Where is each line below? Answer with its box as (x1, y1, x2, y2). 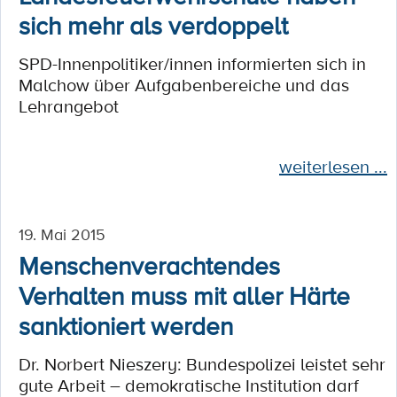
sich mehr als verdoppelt (19, 8, 288, 42)
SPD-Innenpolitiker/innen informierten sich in (19, 51, 366, 76)
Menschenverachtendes (19, 248, 280, 282)
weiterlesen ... (279, 154, 387, 179)
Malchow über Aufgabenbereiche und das (19, 73, 349, 97)
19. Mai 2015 (19, 223, 105, 245)
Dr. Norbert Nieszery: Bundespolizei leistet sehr (19, 352, 385, 377)
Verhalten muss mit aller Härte (19, 278, 350, 312)
